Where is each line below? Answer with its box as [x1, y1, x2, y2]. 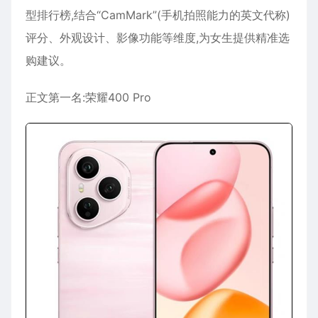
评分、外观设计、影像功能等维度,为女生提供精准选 [26, 31, 290, 45]
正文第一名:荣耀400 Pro [26, 90, 151, 104]
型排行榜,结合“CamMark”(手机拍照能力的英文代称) [26, 8, 290, 22]
